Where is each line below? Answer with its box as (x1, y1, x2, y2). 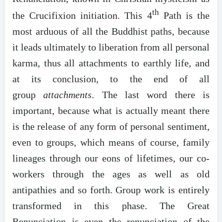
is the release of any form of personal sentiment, (12, 121, 210, 132)
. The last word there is (92, 89, 210, 101)
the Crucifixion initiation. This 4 (12, 10, 152, 21)
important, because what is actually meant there (12, 105, 210, 116)
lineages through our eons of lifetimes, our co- (12, 153, 210, 164)
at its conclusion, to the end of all (12, 73, 210, 85)
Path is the (159, 10, 210, 21)
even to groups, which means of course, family (12, 137, 210, 148)
